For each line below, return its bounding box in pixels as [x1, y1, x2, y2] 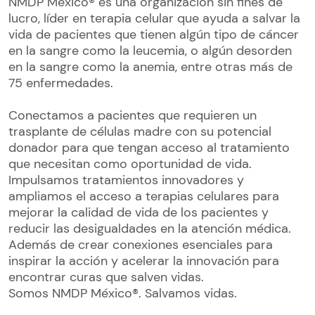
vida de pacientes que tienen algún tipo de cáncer [8, 26, 299, 44]
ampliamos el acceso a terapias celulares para [8, 188, 279, 205]
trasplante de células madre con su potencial [8, 123, 271, 141]
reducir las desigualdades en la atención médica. [8, 220, 291, 238]
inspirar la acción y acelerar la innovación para [8, 252, 279, 270]
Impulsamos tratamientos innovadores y [8, 172, 244, 189]
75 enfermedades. [8, 75, 113, 92]
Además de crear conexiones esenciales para [8, 236, 273, 254]
